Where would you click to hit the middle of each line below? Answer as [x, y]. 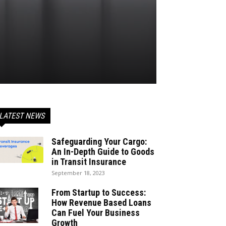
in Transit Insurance [89, 162]
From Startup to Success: [99, 193]
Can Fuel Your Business [96, 213]
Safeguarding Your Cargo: [99, 142]
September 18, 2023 [78, 173]
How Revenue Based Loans [101, 203]
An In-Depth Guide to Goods [103, 152]
